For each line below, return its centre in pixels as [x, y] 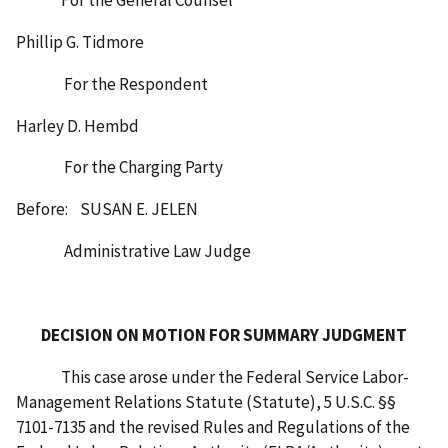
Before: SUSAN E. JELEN [114, 209]
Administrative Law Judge [133, 251]
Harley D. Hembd [77, 125]
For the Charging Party [119, 167]
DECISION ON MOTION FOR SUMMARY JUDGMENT [224, 335]
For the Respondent [112, 83]
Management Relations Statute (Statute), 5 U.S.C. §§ [206, 402]
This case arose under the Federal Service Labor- [212, 377]
